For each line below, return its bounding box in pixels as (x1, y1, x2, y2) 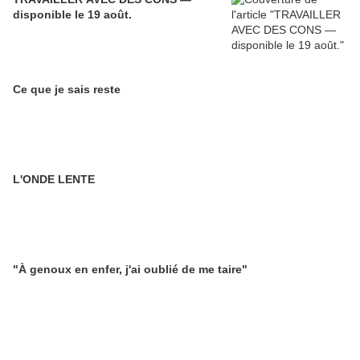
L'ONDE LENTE (13, 173, 95, 186)
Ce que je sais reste (13, 83, 121, 96)
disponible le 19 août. (13, 8, 132, 21)
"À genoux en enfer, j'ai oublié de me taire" (13, 263, 247, 276)
